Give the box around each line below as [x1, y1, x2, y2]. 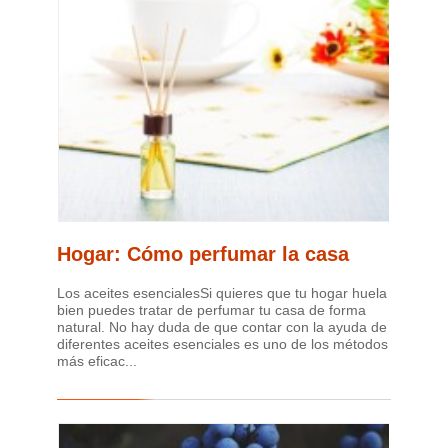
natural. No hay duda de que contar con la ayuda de [57, 318, 387, 335]
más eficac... [57, 352, 137, 369]
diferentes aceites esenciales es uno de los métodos [57, 335, 388, 352]
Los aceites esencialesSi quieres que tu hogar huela [57, 284, 387, 301]
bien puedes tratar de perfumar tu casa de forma [57, 301, 366, 318]
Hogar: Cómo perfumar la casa [57, 242, 349, 265]
